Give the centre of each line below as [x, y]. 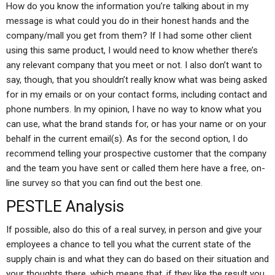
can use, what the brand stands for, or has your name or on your [136, 124]
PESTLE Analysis [65, 206]
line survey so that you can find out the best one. [104, 183]
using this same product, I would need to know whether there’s [132, 50]
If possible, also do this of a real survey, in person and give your [134, 230]
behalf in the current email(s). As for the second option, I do [127, 139]
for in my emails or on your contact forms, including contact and [137, 95]
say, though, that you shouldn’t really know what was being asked [137, 80]
